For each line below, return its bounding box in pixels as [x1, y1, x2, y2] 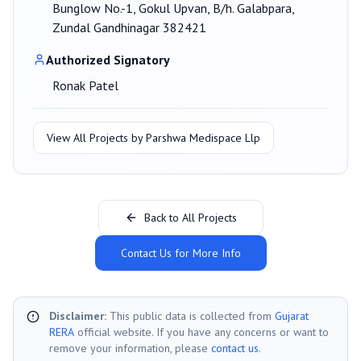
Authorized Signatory [46, 52, 170, 68]
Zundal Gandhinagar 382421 [52, 19, 206, 36]
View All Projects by [47, 131, 146, 146]
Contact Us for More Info [120, 246, 241, 261]
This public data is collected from [106, 309, 272, 324]
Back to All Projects [143, 210, 237, 226]
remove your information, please [49, 341, 208, 356]
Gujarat [275, 309, 309, 324]
